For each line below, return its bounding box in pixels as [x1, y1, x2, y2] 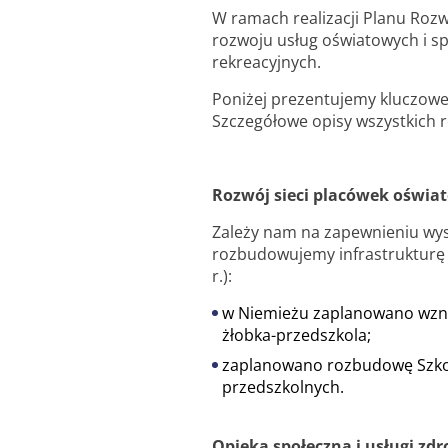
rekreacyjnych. [212, 50, 321, 73]
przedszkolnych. [222, 375, 344, 398]
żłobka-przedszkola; [222, 323, 371, 346]
